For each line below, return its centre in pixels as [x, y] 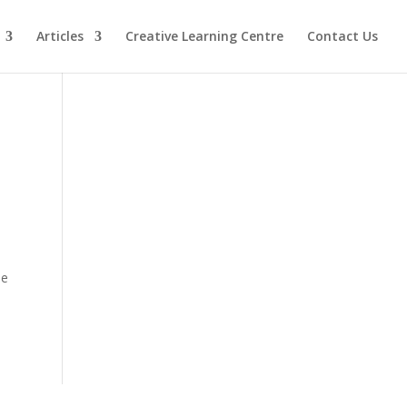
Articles [60, 36]
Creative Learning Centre [204, 36]
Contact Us [342, 36]
